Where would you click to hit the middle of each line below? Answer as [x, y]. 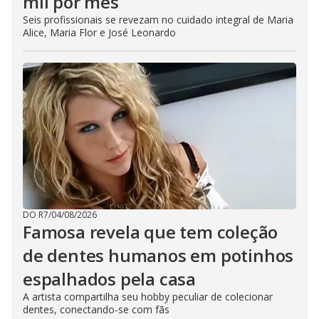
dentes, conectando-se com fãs [96, 309]
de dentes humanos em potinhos [158, 255]
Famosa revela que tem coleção [151, 232]
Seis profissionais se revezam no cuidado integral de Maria [158, 20]
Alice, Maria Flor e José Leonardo [99, 32]
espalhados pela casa [110, 279]
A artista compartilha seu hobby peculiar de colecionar [148, 297]
